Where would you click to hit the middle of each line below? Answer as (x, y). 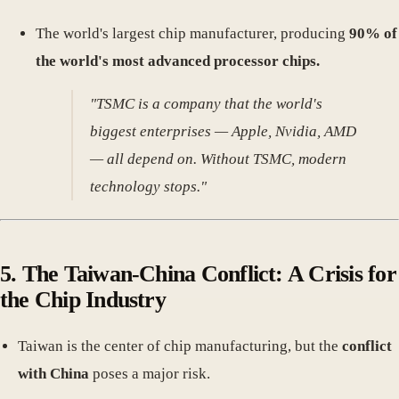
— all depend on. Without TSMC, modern (219, 159)
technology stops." (149, 186)
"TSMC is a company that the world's (207, 103)
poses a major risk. (150, 373)
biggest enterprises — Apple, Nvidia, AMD (224, 131)
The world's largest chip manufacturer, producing (192, 33)
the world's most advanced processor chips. (178, 61)
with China (53, 373)
